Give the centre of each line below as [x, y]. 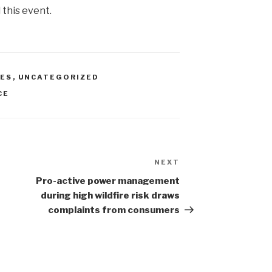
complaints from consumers [114, 210]
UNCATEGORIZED [59, 77]
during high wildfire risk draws [110, 196]
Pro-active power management [108, 181]
